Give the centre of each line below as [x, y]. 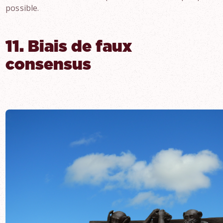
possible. [22, 8]
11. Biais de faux [69, 47]
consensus [49, 65]
